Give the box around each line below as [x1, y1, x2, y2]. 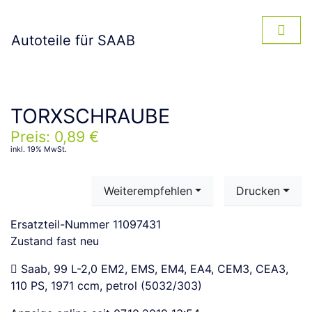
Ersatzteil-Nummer [10, 217, 109, 231]
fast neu [53, 234, 99, 248]
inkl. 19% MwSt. [10, 145, 67, 154]
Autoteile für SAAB [11, 32, 135, 49]
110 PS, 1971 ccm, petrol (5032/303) [10, 279, 202, 292]
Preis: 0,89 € [10, 127, 99, 146]
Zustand [10, 234, 53, 248]
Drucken [236, 184, 281, 198]
